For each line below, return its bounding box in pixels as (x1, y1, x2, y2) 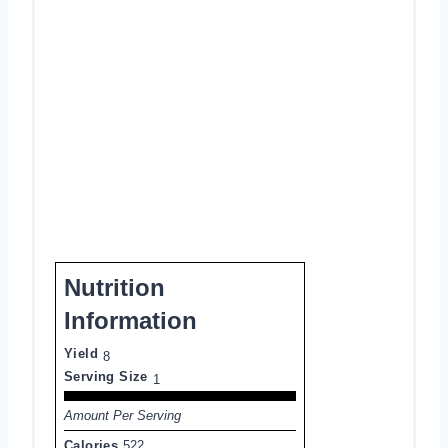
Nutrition (64, 273, 165, 301)
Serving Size (64, 368, 148, 384)
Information (64, 306, 197, 334)
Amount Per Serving (64, 407, 181, 423)
